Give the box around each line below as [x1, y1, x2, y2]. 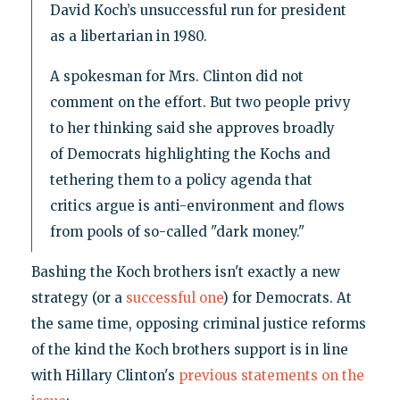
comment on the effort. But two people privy [49, 93, 351, 111]
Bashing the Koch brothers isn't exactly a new [30, 262, 340, 280]
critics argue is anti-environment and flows [49, 196, 345, 214]
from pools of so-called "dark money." [49, 222, 304, 240]
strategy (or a [30, 288, 126, 306]
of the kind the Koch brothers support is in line [30, 340, 348, 358]
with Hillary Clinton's [30, 366, 179, 384]
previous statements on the [178, 366, 364, 384]
